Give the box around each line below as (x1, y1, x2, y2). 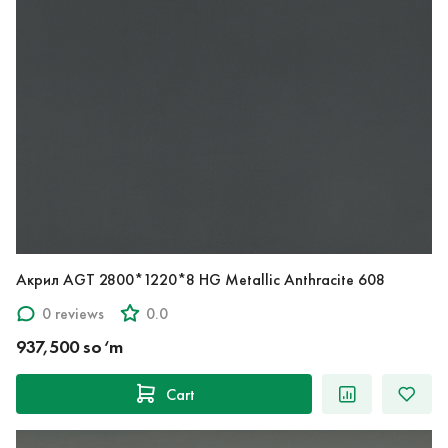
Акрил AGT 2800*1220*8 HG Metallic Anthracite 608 (199, 270, 385, 290)
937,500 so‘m (16, 336, 123, 359)
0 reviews (42, 303, 104, 323)
